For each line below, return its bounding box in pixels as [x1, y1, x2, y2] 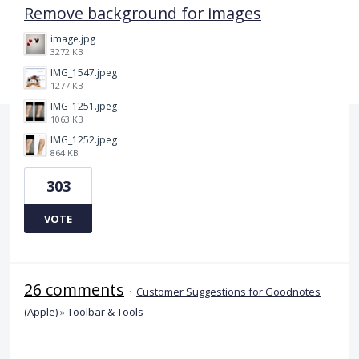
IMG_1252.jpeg [50, 132, 117, 147]
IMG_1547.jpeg [50, 65, 117, 79]
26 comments [24, 278, 124, 301]
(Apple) [24, 304, 58, 319]
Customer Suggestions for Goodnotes [136, 284, 321, 299]
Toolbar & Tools [67, 304, 143, 319]
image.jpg [50, 31, 95, 46]
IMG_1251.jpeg [50, 99, 117, 113]
